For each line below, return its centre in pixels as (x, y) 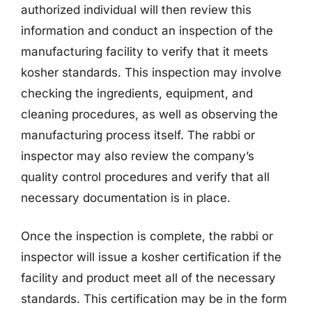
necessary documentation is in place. (126, 197)
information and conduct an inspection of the (147, 30)
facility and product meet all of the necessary (148, 278)
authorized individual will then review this (136, 9)
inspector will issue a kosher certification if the (151, 257)
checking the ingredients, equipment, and (137, 93)
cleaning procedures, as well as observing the (149, 114)
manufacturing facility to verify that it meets (145, 51)
